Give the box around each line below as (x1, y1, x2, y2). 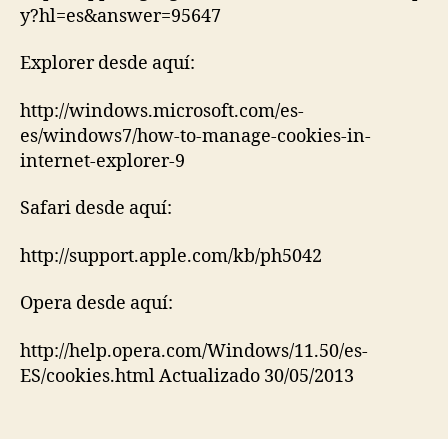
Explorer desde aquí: (20, 52, 195, 76)
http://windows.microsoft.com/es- (20, 99, 304, 123)
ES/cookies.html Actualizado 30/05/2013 (20, 364, 354, 388)
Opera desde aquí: (20, 292, 173, 316)
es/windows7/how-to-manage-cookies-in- (20, 124, 371, 148)
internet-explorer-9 (20, 149, 185, 173)
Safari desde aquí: (20, 197, 172, 221)
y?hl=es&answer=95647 (20, 4, 221, 28)
